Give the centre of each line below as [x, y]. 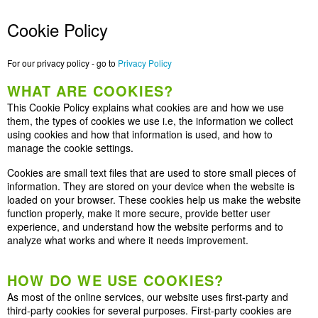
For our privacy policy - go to [62, 63]
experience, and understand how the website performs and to [145, 226]
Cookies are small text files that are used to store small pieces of [152, 172]
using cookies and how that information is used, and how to [140, 134]
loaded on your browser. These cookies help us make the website [154, 199]
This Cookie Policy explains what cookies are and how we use [146, 107]
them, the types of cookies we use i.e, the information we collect [150, 121]
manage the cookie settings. [70, 148]
